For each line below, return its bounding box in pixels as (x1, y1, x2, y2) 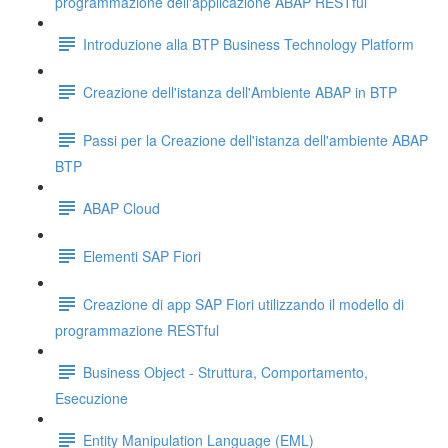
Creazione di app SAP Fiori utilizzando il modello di (83, 293, 404, 314)
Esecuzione (55, 388, 128, 408)
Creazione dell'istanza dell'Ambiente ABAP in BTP (83, 81, 397, 102)
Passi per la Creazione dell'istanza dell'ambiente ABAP (83, 129, 428, 150)
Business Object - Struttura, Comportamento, (83, 361, 368, 382)
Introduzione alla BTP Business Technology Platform (83, 33, 414, 54)
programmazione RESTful (55, 320, 219, 340)
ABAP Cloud (83, 197, 160, 218)
